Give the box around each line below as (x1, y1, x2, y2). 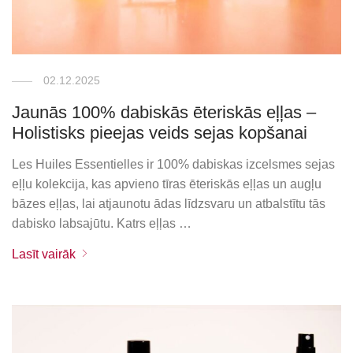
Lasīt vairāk (12, 247, 76, 262)
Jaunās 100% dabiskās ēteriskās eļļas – (12, 102, 317, 123)
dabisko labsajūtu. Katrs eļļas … (12, 217, 192, 231)
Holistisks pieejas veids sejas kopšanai (12, 123, 308, 143)
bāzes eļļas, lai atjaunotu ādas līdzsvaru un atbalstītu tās (12, 197, 326, 211)
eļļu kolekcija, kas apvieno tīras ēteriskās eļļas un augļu (12, 177, 322, 191)
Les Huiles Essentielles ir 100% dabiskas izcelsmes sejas (12, 158, 336, 172)
